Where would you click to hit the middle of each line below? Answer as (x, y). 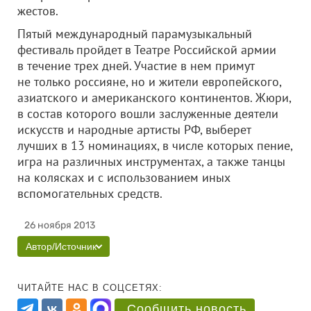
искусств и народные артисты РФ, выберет (134, 129)
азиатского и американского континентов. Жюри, (154, 98)
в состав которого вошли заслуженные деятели (148, 114)
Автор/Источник (61, 246)
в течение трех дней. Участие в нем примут (136, 66)
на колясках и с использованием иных (124, 177)
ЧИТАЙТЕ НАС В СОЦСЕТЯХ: (90, 288)
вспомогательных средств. (110, 193)
